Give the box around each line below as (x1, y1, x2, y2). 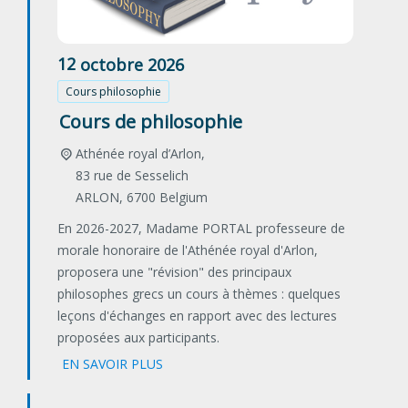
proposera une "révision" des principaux (57, 263, 291, 281)
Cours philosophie (66, 84, 161, 100)
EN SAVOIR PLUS (62, 355, 163, 373)
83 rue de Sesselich (75, 167, 189, 185)
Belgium (158, 189, 208, 207)
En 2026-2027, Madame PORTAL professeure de (57, 219, 345, 238)
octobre (80, 53, 143, 76)
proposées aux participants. (57, 329, 219, 347)
